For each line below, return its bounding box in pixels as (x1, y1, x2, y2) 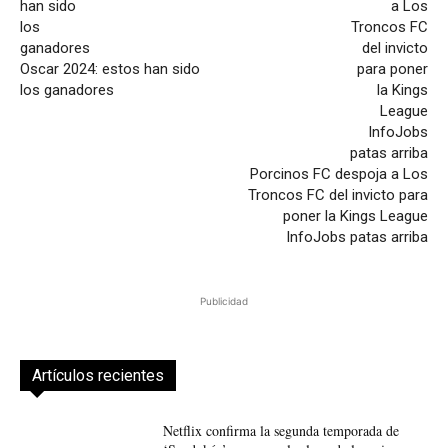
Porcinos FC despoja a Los (249, 165, 428, 184)
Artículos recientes (32, 366, 164, 386)
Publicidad (200, 295, 248, 308)
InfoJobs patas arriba (285, 228, 428, 247)
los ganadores (20, 81, 114, 100)
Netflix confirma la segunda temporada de (162, 421, 399, 441)
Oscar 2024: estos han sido (20, 60, 200, 79)
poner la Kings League (282, 207, 428, 226)
